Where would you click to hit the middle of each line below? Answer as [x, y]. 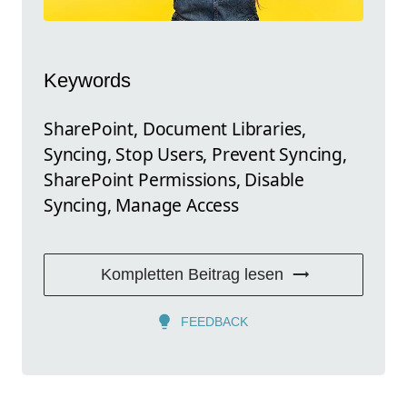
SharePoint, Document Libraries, [175, 128]
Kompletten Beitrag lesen [192, 274]
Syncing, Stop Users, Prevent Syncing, [195, 154]
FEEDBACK [214, 321]
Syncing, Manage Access [141, 204]
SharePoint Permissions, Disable [174, 179]
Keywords [87, 81]
